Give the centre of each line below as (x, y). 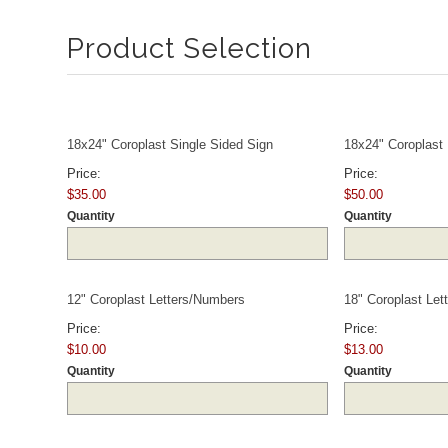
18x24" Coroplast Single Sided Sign (170, 144)
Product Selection (189, 48)
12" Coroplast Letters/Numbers (156, 299)
